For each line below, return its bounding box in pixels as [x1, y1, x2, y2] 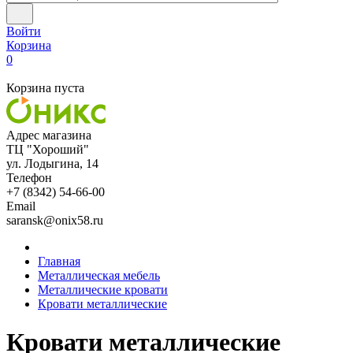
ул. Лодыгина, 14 [6, 157, 98, 170]
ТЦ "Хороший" [6, 143, 89, 156]
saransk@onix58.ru [6, 214, 103, 227]
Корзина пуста [6, 81, 84, 95]
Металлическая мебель [38, 269, 160, 282]
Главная [38, 255, 80, 268]
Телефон [6, 171, 52, 184]
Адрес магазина [6, 128, 91, 142]
